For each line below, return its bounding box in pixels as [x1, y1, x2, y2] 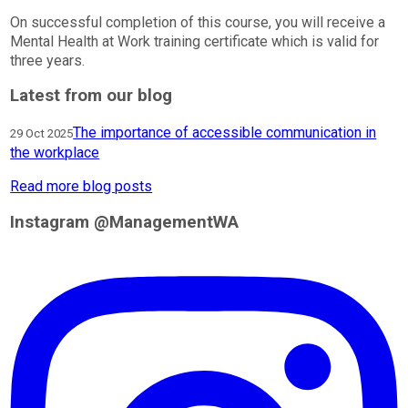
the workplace [10, 144, 100, 162]
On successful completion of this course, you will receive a [10, 13, 386, 31]
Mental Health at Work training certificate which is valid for [10, 32, 380, 50]
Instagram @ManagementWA [10, 211, 240, 232]
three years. [10, 51, 86, 69]
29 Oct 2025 [10, 127, 74, 141]
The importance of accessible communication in [73, 124, 377, 142]
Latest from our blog [10, 86, 173, 107]
